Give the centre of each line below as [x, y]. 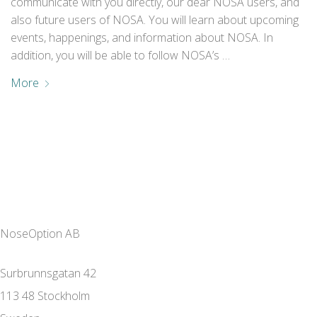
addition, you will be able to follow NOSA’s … [121, 55]
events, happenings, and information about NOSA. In [142, 38]
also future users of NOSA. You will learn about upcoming [155, 20]
